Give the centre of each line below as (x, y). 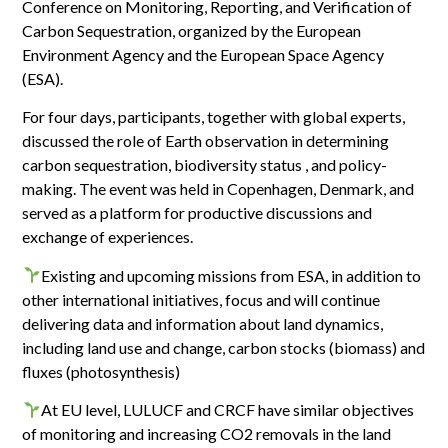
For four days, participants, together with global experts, (214, 117)
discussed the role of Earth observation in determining (206, 141)
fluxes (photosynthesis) (101, 371)
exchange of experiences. (108, 237)
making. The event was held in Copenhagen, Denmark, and (218, 189)
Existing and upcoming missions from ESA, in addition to (230, 275)
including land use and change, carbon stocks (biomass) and (224, 347)
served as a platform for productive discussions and (197, 213)
